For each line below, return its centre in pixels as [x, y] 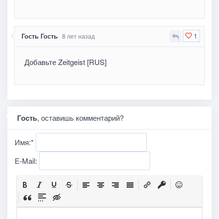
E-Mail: [27, 161]
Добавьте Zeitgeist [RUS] [66, 62]
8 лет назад [79, 36]
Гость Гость [40, 36]
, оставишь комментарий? [80, 118]
